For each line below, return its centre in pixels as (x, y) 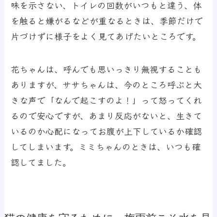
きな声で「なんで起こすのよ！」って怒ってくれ (107, 100)
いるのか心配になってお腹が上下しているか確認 (107, 131)
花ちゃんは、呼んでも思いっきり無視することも (107, 69)
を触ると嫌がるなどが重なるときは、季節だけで (107, 21)
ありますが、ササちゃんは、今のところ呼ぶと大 (107, 84)
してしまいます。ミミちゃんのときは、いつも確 (106, 146)
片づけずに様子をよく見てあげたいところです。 (106, 36)
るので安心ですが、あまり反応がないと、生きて (107, 115)
